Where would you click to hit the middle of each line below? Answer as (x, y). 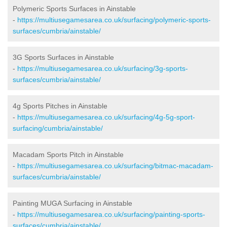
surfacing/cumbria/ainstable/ (58, 128)
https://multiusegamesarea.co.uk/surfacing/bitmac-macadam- (115, 165)
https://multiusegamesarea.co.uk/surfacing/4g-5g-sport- (106, 117)
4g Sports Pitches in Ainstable (60, 106)
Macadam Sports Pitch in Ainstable (68, 154)
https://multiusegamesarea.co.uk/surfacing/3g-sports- (103, 68)
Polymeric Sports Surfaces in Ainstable (74, 8)
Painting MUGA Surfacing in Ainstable (72, 203)
